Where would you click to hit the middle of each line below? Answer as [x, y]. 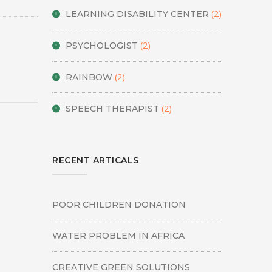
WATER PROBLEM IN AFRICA [119, 236]
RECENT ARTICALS [96, 161]
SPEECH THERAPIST [113, 108]
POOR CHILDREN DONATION [119, 204]
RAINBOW [89, 77]
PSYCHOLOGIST [102, 46]
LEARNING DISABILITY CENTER [138, 14]
